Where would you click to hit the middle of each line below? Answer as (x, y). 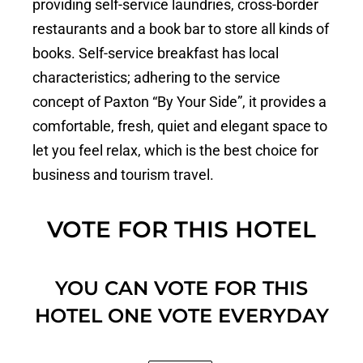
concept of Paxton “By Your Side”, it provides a (179, 102)
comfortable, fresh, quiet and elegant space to (180, 126)
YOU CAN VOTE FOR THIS (181, 288)
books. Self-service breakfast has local (156, 53)
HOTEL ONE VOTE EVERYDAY (181, 316)
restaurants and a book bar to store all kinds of (181, 29)
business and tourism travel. (123, 175)
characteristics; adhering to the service (156, 78)
